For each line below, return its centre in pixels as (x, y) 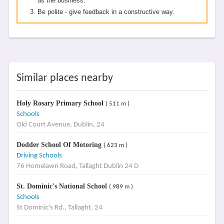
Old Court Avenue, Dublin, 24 (60, 125)
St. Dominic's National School (62, 186)
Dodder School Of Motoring (60, 145)
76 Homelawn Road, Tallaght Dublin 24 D (77, 166)
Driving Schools (39, 156)
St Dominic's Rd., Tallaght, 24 (59, 208)
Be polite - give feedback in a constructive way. (106, 12)
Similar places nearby (64, 78)
